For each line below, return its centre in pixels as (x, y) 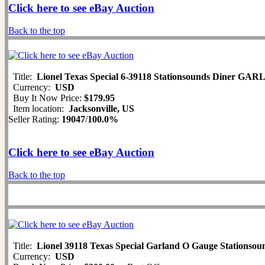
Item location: (38, 109)
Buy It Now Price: (46, 98)
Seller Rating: (35, 119)
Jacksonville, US (101, 109)
